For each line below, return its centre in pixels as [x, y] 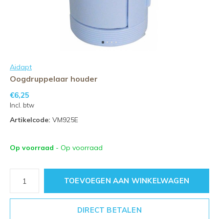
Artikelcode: [30, 120]
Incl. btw [22, 105]
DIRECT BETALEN [109, 210]
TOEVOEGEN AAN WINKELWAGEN [127, 181]
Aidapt [21, 67]
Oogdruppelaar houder [54, 79]
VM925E [64, 120]
